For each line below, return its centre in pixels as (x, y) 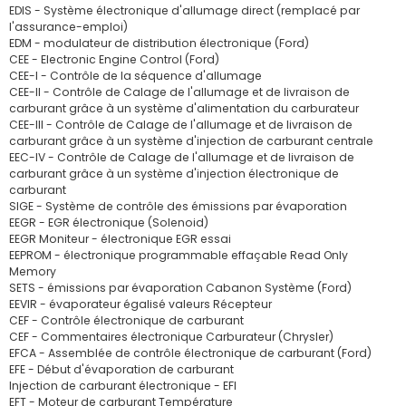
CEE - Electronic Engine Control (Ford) (114, 59)
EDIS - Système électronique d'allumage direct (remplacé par (184, 10)
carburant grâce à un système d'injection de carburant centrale (191, 141)
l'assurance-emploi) (68, 27)
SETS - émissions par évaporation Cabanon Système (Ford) (180, 288)
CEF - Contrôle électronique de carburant (126, 320)
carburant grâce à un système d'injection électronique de (174, 174)
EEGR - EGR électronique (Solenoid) (109, 222)
